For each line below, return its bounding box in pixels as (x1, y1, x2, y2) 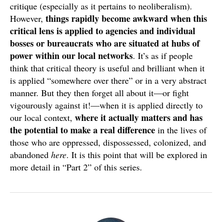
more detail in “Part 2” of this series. (10, 161, 142, 173)
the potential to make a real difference (10, 123, 155, 137)
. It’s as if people (133, 50, 193, 62)
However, (10, 12, 46, 25)
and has (173, 111, 203, 124)
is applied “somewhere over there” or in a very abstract (10, 74, 207, 87)
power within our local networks (10, 49, 133, 62)
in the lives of (155, 124, 207, 136)
